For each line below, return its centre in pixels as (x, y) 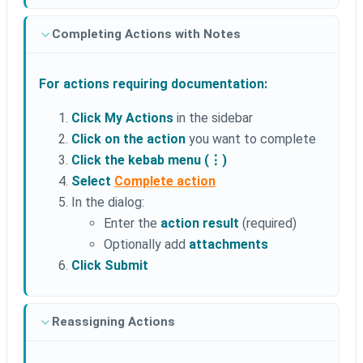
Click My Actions (122, 118)
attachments (228, 245)
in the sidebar (213, 118)
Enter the (132, 224)
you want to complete (251, 139)
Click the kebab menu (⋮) (149, 160)
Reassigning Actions (113, 322)
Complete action (165, 181)
